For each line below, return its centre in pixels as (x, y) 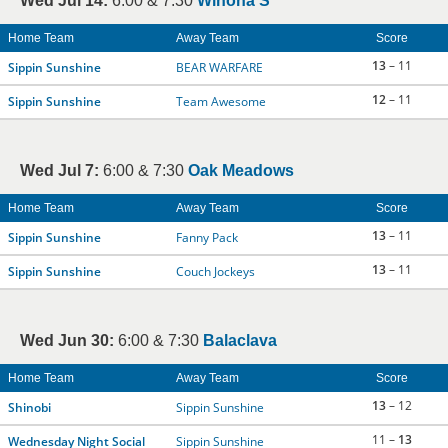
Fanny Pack (207, 237)
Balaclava (240, 340)
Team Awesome (221, 101)
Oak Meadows (241, 170)
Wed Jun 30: (67, 340)
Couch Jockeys (215, 271)
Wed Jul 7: (59, 170)
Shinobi (29, 407)
